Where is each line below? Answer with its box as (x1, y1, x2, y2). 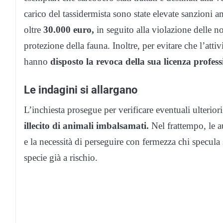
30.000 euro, (41, 24, 94, 35)
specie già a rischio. (24, 152, 98, 163)
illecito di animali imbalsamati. (24, 120, 149, 131)
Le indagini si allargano (24, 83, 137, 97)
